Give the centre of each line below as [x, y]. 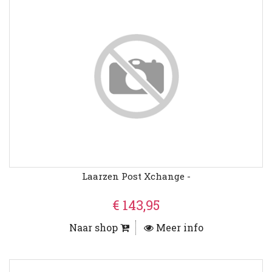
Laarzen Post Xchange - [136, 176]
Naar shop [94, 228]
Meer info [178, 228]
